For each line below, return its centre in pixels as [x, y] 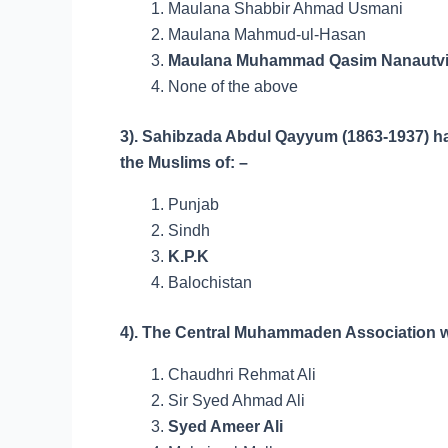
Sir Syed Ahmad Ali [236, 400]
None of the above [233, 86]
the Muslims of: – [184, 162]
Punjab [193, 204]
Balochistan [210, 282]
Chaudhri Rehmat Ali [242, 374]
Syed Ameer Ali [225, 426]
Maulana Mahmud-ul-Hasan [267, 34]
